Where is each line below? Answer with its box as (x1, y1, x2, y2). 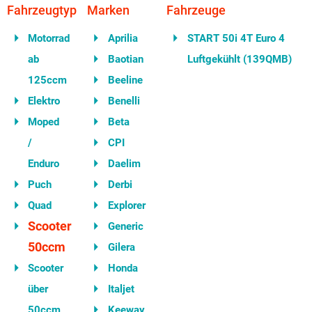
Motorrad (28, 32, 70, 45)
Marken (86, 3, 130, 17)
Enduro (28, 157, 59, 170)
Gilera (107, 241, 135, 253)
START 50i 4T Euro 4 (187, 32, 285, 45)
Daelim (107, 157, 141, 170)
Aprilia (107, 32, 138, 45)
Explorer (107, 199, 146, 212)
